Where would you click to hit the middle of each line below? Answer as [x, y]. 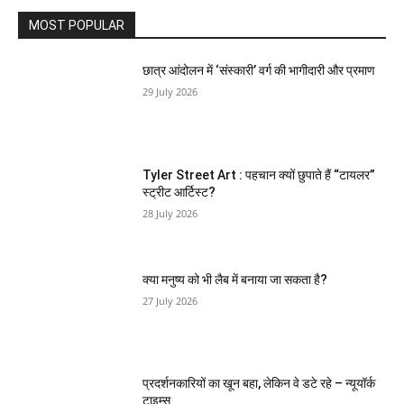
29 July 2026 [170, 92]
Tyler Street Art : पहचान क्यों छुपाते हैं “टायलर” [259, 175]
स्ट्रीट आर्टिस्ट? [179, 193]
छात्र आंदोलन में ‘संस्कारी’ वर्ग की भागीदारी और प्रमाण [259, 71]
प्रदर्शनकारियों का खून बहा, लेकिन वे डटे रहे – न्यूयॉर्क [259, 384]
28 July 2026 [170, 214]
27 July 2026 [170, 300]
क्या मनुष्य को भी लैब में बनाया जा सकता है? [235, 279]
